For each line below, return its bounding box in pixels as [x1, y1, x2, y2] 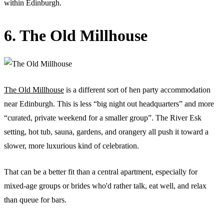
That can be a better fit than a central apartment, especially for [4, 167, 197, 176]
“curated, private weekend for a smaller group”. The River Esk [4, 113, 201, 122]
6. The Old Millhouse [4, 26, 147, 44]
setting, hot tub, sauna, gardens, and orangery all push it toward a [4, 127, 208, 136]
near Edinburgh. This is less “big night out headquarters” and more [4, 99, 214, 108]
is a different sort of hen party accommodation [64, 85, 210, 94]
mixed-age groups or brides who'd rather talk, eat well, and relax [4, 181, 206, 190]
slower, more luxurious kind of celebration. [4, 141, 139, 150]
